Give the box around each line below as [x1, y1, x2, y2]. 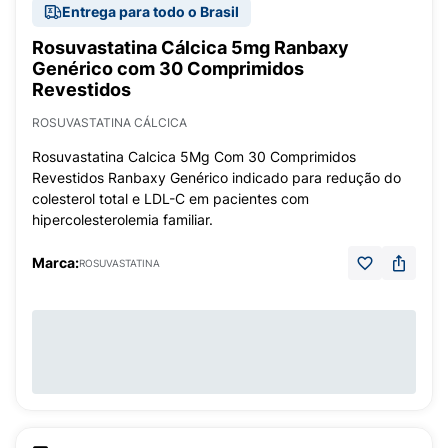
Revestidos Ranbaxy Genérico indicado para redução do [32, 169, 401, 186]
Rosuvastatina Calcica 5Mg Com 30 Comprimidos [32, 148, 356, 165]
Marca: [32, 254, 79, 271]
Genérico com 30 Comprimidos [32, 58, 304, 79]
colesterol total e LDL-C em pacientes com [32, 190, 309, 207]
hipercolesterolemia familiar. [32, 211, 213, 228]
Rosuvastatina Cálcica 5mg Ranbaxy [32, 37, 349, 58]
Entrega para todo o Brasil [62, 3, 239, 20]
